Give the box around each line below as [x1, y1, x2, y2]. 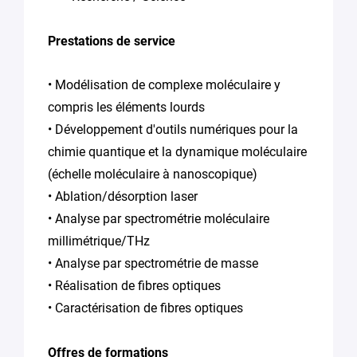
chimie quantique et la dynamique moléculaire [48, 143, 307, 159]
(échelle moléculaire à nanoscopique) [48, 166, 257, 182]
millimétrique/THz [48, 233, 150, 249]
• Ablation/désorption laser [48, 188, 198, 204]
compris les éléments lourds [48, 99, 205, 115]
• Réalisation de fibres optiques [48, 277, 221, 293]
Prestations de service [48, 33, 175, 49]
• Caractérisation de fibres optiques [48, 300, 243, 316]
